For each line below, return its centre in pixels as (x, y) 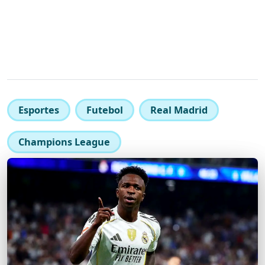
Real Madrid (179, 110)
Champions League (64, 142)
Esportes (39, 110)
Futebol (105, 110)
